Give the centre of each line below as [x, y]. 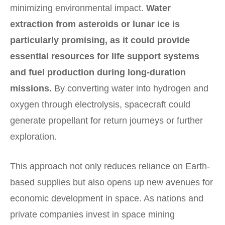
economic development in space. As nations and [107, 198]
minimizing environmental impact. [77, 8]
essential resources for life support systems [105, 56]
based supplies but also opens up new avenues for [111, 182]
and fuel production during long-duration [98, 72]
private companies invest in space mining [92, 214]
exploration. [33, 136]
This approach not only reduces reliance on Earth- [110, 166]
